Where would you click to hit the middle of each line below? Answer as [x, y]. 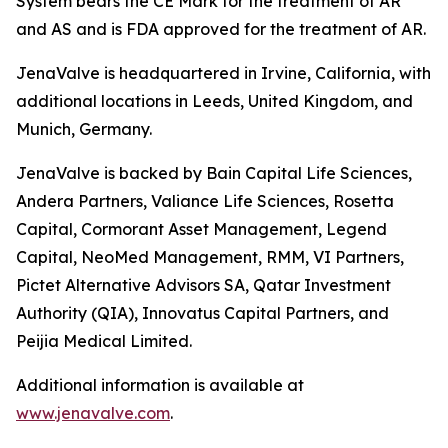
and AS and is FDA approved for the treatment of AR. [221, 29]
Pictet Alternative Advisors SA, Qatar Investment [203, 285]
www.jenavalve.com [93, 413]
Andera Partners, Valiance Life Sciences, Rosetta [205, 201]
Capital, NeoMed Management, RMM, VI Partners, [210, 257]
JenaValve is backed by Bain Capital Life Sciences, [214, 173]
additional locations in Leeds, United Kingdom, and [214, 101]
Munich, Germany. [84, 129]
